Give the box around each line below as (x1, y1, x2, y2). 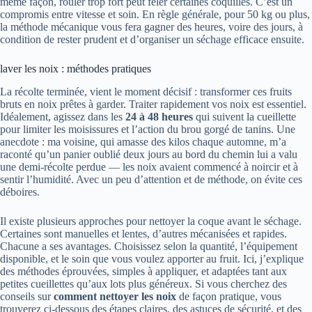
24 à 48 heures (125, 110, 193, 123)
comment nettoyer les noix (54, 290, 176, 302)
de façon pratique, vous (176, 290, 281, 302)
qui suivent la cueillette (193, 110, 296, 123)
